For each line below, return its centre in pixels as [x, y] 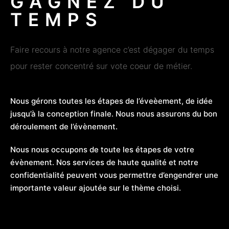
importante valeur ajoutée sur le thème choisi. [97, 188]
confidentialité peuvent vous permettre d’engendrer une [114, 175]
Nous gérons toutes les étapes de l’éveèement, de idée [111, 101]
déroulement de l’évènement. [64, 126]
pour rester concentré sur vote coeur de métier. [102, 66]
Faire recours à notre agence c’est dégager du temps [112, 49]
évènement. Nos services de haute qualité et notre [104, 162]
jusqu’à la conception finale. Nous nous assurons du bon [114, 113]
